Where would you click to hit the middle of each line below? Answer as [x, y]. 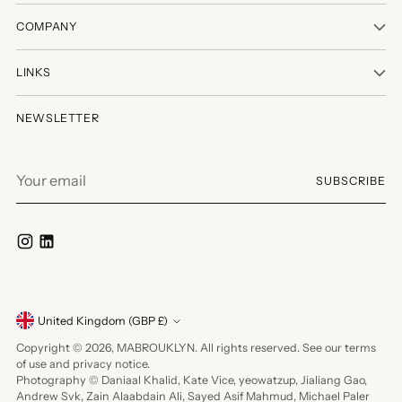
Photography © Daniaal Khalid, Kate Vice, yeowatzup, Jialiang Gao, [192, 380]
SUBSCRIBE [351, 181]
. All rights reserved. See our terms [285, 348]
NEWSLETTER [58, 118]
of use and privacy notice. [83, 364]
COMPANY [47, 26]
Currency [62, 327]
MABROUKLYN [156, 348]
